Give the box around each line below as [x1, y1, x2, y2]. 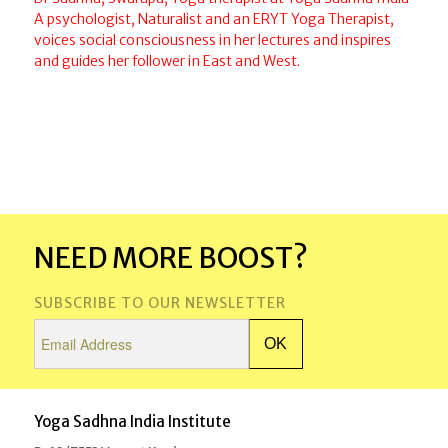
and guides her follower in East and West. [33, 52, 300, 71]
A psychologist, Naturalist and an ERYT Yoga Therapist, [33, 10, 394, 29]
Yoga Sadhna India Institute [33, 412, 231, 432]
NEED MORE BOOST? [33, 240, 308, 277]
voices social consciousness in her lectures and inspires [33, 31, 391, 50]
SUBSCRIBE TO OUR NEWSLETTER [33, 294, 286, 313]
